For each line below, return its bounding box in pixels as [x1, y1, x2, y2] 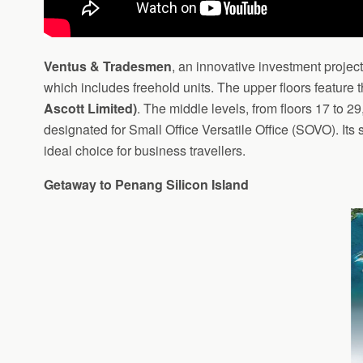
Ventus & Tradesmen [43, 57, 172, 75]
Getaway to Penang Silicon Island [43, 175, 249, 194]
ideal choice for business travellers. [43, 141, 246, 160]
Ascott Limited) [43, 99, 137, 117]
